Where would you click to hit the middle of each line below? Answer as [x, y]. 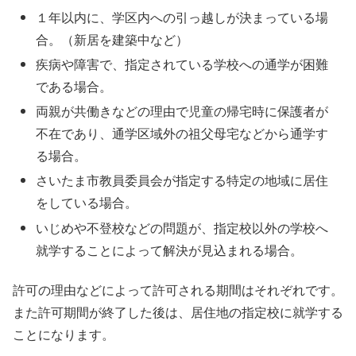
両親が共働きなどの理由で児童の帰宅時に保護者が [182, 111]
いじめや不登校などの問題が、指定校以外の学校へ [182, 227]
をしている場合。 [87, 203]
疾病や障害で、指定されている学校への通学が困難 [182, 64]
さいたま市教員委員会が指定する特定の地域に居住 [182, 180]
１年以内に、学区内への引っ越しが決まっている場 [182, 17]
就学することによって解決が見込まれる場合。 [170, 250]
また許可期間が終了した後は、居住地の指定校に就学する [178, 312]
